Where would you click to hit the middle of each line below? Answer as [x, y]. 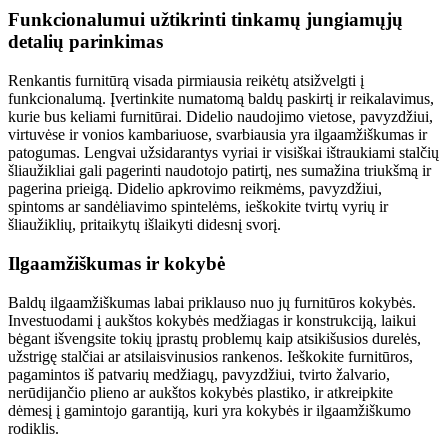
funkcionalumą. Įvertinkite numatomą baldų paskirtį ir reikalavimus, [221, 99]
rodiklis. [33, 428]
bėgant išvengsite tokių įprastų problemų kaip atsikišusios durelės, [214, 338]
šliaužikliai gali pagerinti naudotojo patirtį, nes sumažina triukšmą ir [219, 171]
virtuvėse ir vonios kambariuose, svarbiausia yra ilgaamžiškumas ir [217, 135]
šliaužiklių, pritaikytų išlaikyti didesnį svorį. [144, 225]
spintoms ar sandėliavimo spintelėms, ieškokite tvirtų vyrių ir [198, 207]
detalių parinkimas [85, 42]
